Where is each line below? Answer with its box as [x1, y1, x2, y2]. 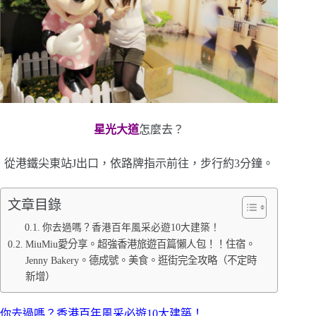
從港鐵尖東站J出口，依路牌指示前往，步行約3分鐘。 [4, 157, 274, 169]
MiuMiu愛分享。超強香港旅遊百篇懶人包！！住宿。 [25, 238, 255, 250]
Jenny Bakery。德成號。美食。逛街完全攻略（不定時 [25, 254, 257, 266]
